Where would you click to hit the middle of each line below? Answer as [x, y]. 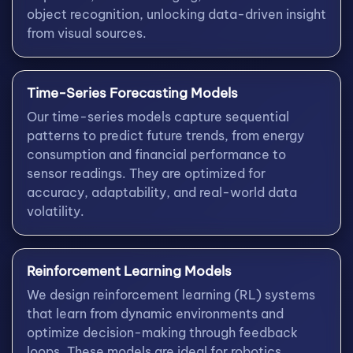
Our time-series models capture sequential [158, 116]
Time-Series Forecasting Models [132, 93]
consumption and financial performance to [156, 154]
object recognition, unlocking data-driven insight [176, 14]
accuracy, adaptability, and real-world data [162, 192]
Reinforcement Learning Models [129, 271]
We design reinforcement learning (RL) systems [171, 294]
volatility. [56, 211]
